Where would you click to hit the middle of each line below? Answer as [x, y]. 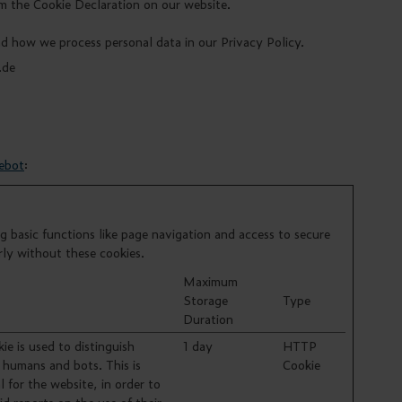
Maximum [210, 281]
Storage [205, 300]
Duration [208, 319]
